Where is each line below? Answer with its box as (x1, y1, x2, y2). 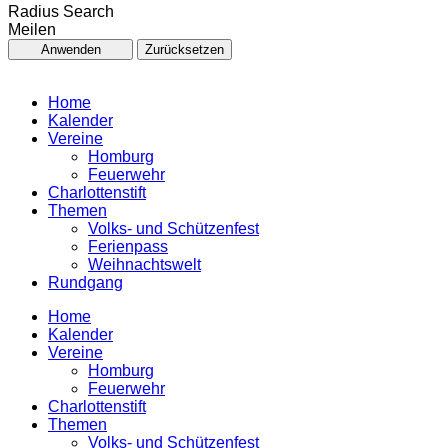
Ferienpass (88, 237, 168, 255)
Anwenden (40, 41, 101, 57)
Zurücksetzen (145, 41, 224, 57)
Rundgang (48, 273, 123, 291)
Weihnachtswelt (88, 255, 201, 273)
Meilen (8, 20, 56, 38)
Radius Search (8, 2, 114, 20)
